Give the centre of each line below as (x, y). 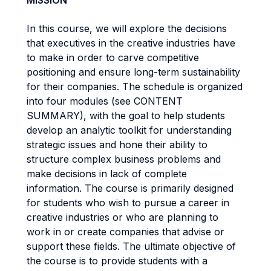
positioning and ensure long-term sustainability (133, 72)
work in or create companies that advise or (126, 232)
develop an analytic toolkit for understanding (129, 130)
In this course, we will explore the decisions (127, 28)
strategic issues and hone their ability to (117, 145)
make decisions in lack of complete (107, 174)
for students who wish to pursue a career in (128, 203)
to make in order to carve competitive (113, 57)
